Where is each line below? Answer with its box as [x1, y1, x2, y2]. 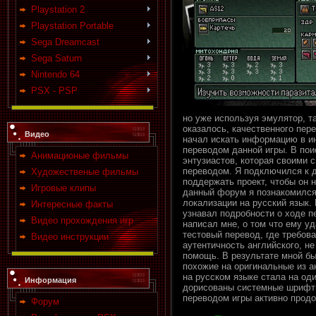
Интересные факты [31, 199, 113, 209]
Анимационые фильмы [31, 150, 128, 161]
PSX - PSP [31, 85, 78, 96]
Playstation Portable [31, 20, 114, 31]
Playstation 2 [31, 4, 85, 15]
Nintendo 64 [31, 69, 80, 80]
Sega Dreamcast [31, 37, 99, 47]
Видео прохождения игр [31, 215, 133, 226]
